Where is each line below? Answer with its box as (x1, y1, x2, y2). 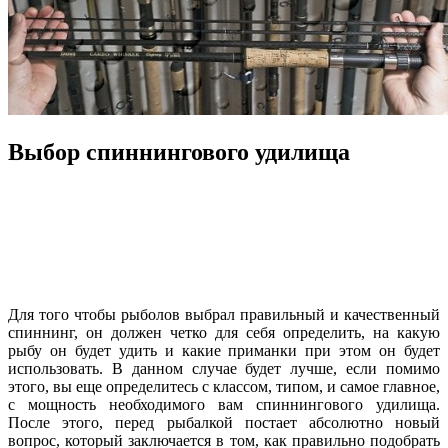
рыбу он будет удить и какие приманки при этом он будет (8, 341, 440, 359)
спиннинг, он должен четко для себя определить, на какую (8, 323, 440, 341)
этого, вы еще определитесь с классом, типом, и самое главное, (8, 377, 440, 395)
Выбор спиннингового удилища (8, 138, 350, 165)
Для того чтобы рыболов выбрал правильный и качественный (8, 305, 440, 323)
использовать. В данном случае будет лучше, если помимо (8, 359, 440, 377)
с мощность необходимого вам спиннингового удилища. (8, 395, 440, 413)
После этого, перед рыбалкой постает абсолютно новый (8, 413, 440, 431)
